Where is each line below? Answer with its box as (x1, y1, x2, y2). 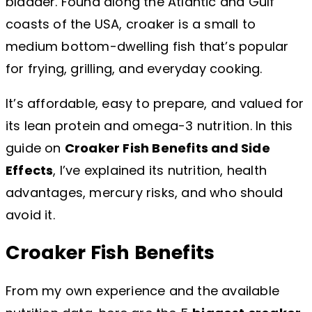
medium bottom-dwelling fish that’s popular (6, 37, 289, 55)
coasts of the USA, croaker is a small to (6, 15, 256, 33)
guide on (6, 139, 65, 157)
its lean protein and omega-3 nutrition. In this (6, 116, 293, 134)
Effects (6, 161, 54, 179)
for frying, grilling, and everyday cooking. (6, 59, 263, 77)
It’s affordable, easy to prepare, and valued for (6, 94, 304, 112)
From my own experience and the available (6, 281, 280, 299)
